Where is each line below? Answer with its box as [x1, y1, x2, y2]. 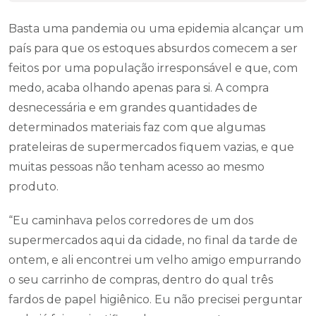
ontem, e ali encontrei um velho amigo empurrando [8, 253, 301, 267]
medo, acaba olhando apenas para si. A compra [8, 81, 269, 95]
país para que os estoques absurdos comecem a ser [8, 42, 298, 56]
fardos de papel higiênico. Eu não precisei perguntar [8, 293, 303, 307]
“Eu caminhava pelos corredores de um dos [8, 214, 253, 228]
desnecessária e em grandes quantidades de [8, 101, 257, 115]
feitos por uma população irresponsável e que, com [8, 61, 298, 75]
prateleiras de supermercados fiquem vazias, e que [8, 140, 294, 154]
